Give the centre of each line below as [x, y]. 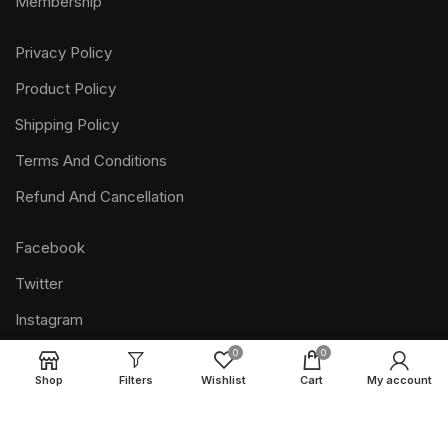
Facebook [50, 247]
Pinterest [46, 355]
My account [399, 380]
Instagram [49, 319]
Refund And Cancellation [99, 196]
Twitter [39, 283]
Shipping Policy [67, 124]
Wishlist [224, 380]
